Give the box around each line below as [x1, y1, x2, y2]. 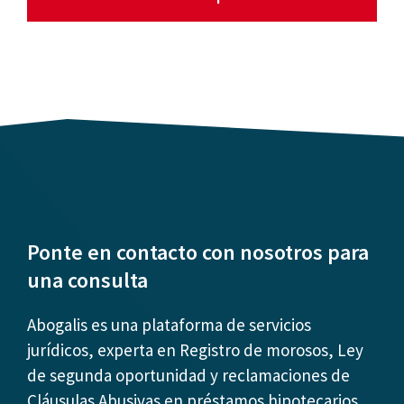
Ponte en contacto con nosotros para [27, 237, 369, 266]
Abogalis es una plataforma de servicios [27, 313, 311, 335]
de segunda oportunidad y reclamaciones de [27, 363, 350, 386]
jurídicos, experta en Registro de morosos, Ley [27, 338, 363, 361]
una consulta [27, 265, 148, 294]
